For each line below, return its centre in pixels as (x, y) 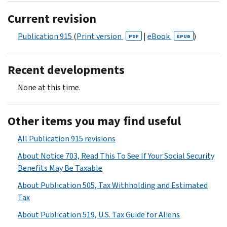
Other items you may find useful (94, 121)
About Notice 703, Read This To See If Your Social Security (116, 156)
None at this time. (49, 87)
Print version (100, 36)
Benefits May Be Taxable (60, 168)
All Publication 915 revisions (67, 138)
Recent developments (66, 70)
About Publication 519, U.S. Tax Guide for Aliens (99, 214)
